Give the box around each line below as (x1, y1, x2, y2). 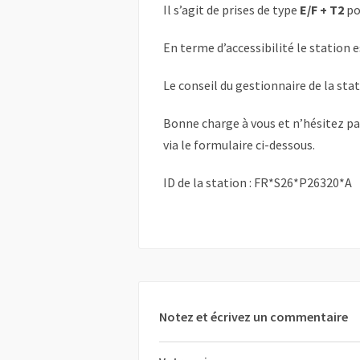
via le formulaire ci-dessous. (163, 137, 315, 153)
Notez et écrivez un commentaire (159, 309, 348, 325)
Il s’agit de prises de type (163, 2, 300, 18)
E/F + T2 (300, 2, 344, 18)
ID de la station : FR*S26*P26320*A (163, 174, 352, 191)
